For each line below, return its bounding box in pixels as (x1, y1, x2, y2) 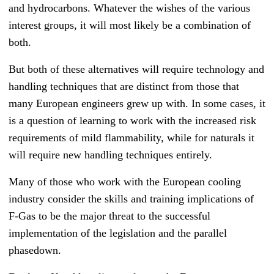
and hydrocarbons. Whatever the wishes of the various (9, 2, 250, 15)
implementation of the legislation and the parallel (9, 227, 227, 240)
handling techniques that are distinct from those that (9, 80, 239, 93)
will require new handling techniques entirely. (9, 149, 212, 161)
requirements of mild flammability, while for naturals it (9, 131, 254, 144)
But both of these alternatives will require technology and (9, 63, 264, 76)
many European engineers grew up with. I (9, 97, 195, 110)
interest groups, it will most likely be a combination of (9, 19, 251, 32)
